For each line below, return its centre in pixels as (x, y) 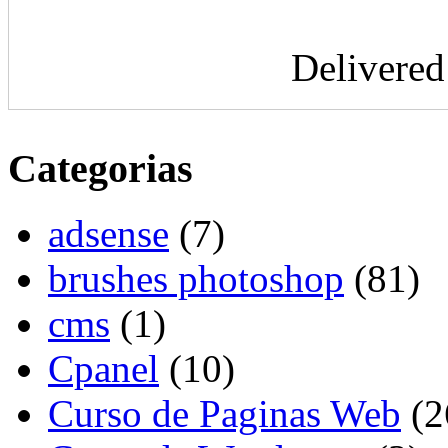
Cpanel (103, 368)
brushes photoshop (196, 278)
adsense (108, 233)
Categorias (100, 169)
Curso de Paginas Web (224, 413)
